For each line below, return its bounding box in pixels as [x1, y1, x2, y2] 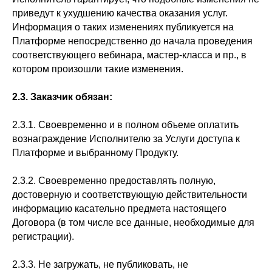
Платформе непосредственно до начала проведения [12, 36, 253, 46]
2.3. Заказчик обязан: [12, 92, 112, 102]
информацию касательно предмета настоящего [12, 203, 226, 214]
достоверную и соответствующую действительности [12, 189, 247, 200]
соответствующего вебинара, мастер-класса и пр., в [12, 50, 246, 60]
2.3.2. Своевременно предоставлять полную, [12, 175, 216, 186]
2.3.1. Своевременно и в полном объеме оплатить [12, 120, 239, 130]
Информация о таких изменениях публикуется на [12, 22, 234, 32]
